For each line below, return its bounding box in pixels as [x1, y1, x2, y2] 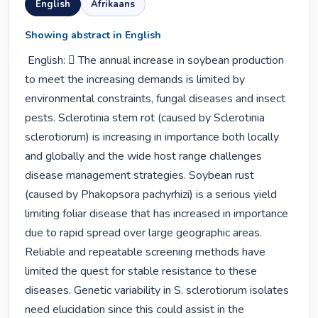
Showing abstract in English [25, 28, 162, 43]
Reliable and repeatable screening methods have [25, 244, 266, 261]
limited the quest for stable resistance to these [25, 263, 258, 280]
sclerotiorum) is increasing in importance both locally [25, 129, 280, 146]
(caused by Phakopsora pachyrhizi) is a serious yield [25, 187, 278, 203]
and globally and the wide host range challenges [25, 148, 263, 165]
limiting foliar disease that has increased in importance [25, 206, 289, 222]
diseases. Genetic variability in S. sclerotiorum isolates [25, 283, 290, 299]
